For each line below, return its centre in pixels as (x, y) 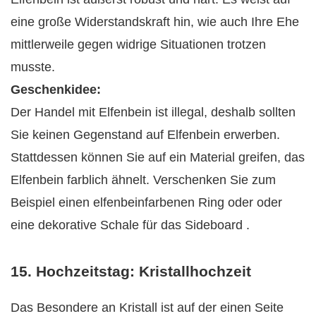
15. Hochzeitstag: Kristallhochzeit (131, 271)
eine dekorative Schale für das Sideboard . (130, 225)
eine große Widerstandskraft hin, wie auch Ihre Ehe (155, 22)
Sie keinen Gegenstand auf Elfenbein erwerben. (145, 134)
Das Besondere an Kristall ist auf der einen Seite (147, 307)
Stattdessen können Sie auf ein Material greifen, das (158, 157)
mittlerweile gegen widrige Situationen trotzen (138, 44)
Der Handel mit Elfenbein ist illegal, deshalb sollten (153, 112)
